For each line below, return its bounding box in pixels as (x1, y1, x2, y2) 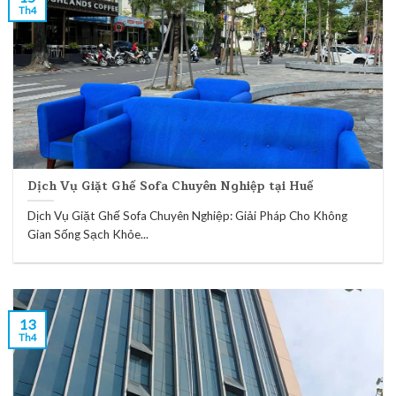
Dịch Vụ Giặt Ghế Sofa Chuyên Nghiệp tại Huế (27, 175, 315, 196)
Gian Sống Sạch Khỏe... (27, 227, 149, 242)
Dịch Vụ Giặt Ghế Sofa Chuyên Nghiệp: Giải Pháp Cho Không (27, 209, 348, 224)
